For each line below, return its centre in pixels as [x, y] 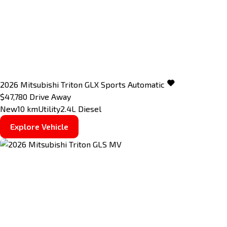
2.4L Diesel [81, 108]
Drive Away [50, 96]
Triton [72, 84]
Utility [49, 108]
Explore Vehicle [39, 126]
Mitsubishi [40, 84]
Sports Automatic [133, 84]
